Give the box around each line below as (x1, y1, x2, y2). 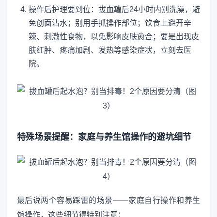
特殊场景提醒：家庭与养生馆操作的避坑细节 (17, 132, 191, 142)
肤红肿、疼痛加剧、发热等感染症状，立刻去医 (29, 46, 191, 54)
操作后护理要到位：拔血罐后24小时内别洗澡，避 (29, 5, 200, 14)
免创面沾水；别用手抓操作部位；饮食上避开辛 (29, 18, 191, 27)
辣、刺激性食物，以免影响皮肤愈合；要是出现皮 (29, 32, 199, 41)
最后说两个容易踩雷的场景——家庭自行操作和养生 (17, 196, 200, 205)
